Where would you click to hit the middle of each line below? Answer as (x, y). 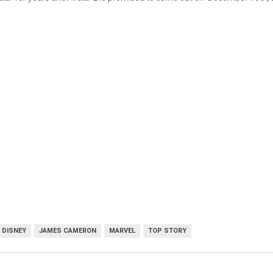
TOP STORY (167, 230)
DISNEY (14, 230)
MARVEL (122, 230)
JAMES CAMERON (68, 230)
